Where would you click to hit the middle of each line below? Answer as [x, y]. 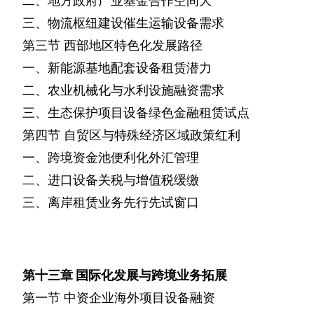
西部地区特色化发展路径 [133, 46]
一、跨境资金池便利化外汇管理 [111, 158]
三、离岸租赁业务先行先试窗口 [111, 203]
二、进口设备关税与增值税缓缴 [111, 180]
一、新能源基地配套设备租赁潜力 [117, 68]
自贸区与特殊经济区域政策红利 [152, 135]
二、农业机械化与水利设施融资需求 [123, 90]
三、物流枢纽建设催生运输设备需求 [123, 23]
